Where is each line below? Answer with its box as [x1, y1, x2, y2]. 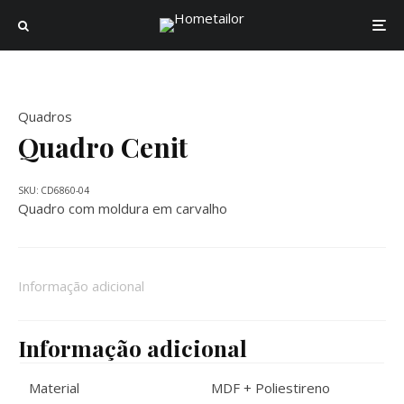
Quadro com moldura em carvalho [18, 199, 227, 217]
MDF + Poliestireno [211, 379, 330, 397]
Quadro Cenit [18, 129, 188, 165]
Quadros [18, 107, 72, 125]
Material [29, 379, 79, 397]
